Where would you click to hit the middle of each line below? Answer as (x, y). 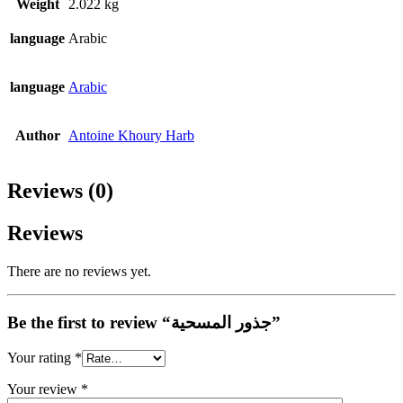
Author (37, 136)
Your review (44, 389)
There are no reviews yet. (79, 272)
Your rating (41, 357)
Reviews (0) (60, 191)
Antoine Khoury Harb (131, 136)
